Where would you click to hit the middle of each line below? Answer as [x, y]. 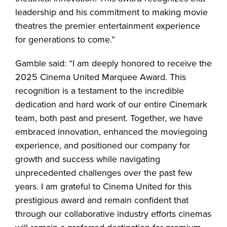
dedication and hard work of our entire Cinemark [111, 105]
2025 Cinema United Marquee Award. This [101, 77]
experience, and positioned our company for [103, 146]
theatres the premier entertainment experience [108, 26]
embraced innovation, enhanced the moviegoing [111, 132]
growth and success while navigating [88, 159]
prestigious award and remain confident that [102, 200]
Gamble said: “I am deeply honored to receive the [113, 64]
